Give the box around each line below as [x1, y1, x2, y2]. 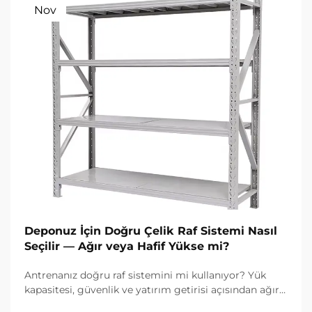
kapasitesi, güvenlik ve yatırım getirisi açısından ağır [24, 283, 279, 297]
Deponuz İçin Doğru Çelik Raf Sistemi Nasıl [24, 224, 277, 238]
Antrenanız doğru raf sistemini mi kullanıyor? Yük [24, 269, 266, 282]
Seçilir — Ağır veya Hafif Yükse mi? [24, 240, 229, 253]
